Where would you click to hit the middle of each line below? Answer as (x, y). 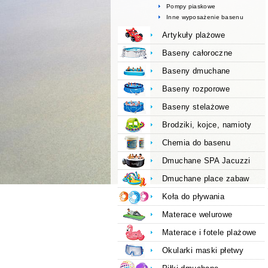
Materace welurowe (197, 215)
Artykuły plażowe (194, 35)
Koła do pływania (194, 197)
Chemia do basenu (197, 143)
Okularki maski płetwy (203, 251)
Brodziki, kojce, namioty (207, 125)
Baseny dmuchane (196, 71)
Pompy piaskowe (191, 6)
